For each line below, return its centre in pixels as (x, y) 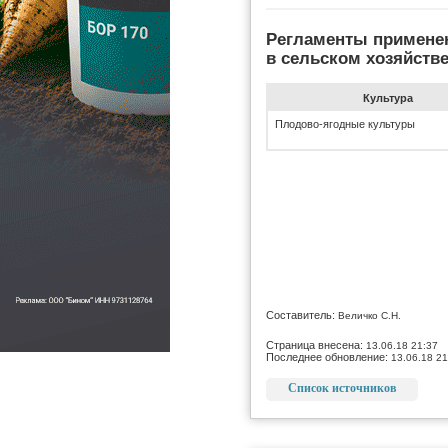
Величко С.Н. (369, 315)
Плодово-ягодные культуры (345, 123)
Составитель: (302, 314)
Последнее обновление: (328, 356)
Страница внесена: (316, 344)
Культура (388, 97)
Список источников (342, 387)
